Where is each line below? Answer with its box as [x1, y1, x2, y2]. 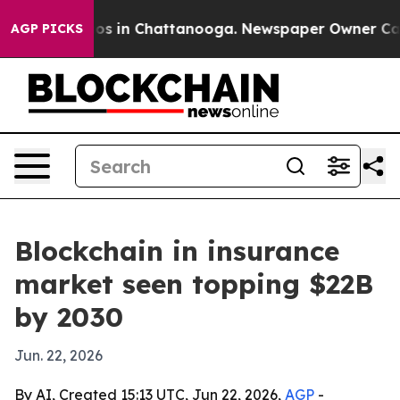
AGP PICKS [11, 21, 83, 37]
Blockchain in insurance [14, 234, 339, 268]
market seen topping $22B [14, 267, 373, 301]
